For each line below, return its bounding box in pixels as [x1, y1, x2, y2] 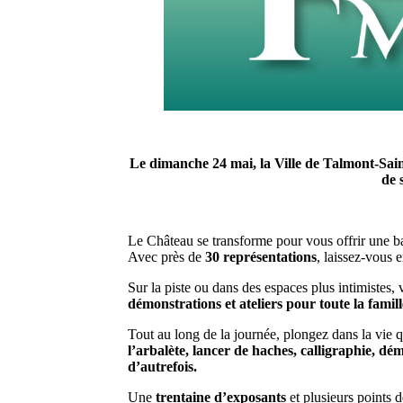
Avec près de [128, 248, 205, 264]
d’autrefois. [128, 358, 197, 374]
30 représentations [205, 248, 317, 264]
